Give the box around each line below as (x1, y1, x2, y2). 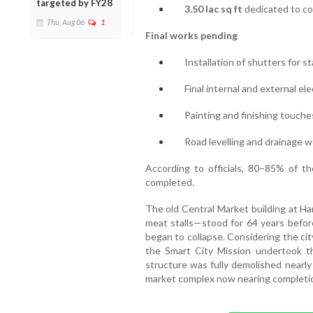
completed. (145, 176, 194, 189)
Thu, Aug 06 (47, 17, 85, 27)
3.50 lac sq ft (184, 3, 242, 15)
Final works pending (145, 29, 238, 42)
